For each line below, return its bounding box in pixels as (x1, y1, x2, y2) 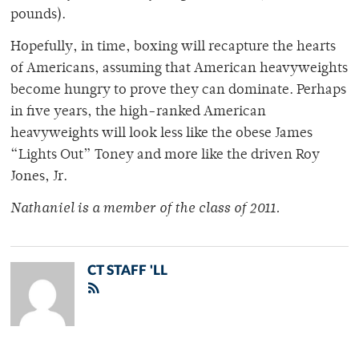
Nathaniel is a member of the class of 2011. (10, 202, 280, 217)
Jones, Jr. (10, 170, 67, 185)
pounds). (10, 8, 66, 23)
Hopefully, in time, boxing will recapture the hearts (10, 40, 336, 55)
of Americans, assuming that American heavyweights (10, 62, 348, 77)
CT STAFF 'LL (87, 264, 167, 278)
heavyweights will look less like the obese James (10, 127, 313, 142)
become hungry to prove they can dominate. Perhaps (10, 83, 346, 99)
